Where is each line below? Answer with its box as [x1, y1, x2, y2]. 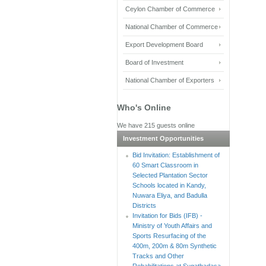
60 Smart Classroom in [132, 161, 198, 169]
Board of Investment [125, 58, 183, 66]
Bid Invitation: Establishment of [132, 151, 220, 159]
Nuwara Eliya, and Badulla [132, 191, 207, 199]
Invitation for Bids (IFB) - [132, 211, 202, 219]
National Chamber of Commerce [125, 23, 218, 30]
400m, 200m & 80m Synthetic [132, 242, 217, 249]
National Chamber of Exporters [125, 76, 214, 84]
